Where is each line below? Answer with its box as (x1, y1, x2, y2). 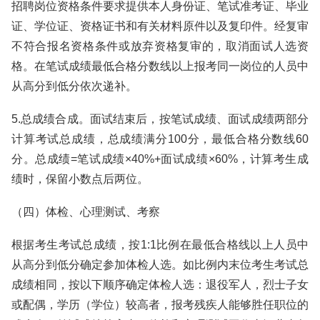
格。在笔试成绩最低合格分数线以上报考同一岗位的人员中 (11, 60, 309, 72)
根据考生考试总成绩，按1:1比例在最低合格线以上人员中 (11, 239, 309, 251)
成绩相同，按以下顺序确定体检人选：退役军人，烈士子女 (11, 279, 309, 291)
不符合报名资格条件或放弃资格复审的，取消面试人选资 (11, 40, 309, 52)
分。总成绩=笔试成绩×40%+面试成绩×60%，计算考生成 (11, 153, 309, 165)
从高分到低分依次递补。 (11, 80, 137, 92)
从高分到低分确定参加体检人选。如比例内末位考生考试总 (11, 259, 309, 271)
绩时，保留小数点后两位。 (11, 173, 149, 185)
